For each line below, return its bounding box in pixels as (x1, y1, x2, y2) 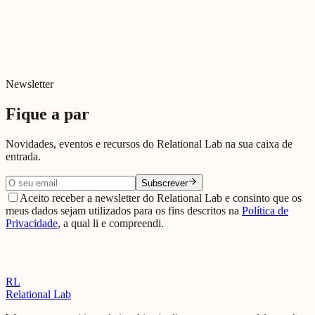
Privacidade (6, 217, 58, 229)
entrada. (6, 150, 41, 162)
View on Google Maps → (6, 18, 121, 31)
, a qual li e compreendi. (58, 217, 164, 229)
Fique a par (6, 104, 89, 123)
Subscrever (141, 177, 188, 188)
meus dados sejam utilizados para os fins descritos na (6, 204, 239, 217)
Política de (242, 204, 288, 217)
